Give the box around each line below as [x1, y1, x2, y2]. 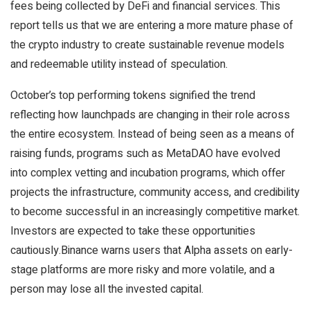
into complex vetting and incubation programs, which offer [10, 165, 285, 181]
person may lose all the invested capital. [10, 281, 203, 298]
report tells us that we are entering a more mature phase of [10, 17, 293, 34]
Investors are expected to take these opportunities [10, 223, 255, 239]
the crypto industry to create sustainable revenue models [10, 37, 284, 53]
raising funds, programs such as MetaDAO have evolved [10, 145, 280, 162]
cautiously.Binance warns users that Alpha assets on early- [10, 242, 293, 259]
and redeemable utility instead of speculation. [10, 56, 228, 73]
